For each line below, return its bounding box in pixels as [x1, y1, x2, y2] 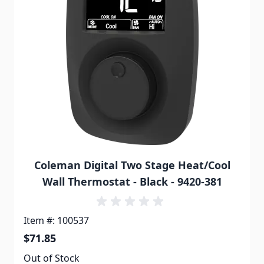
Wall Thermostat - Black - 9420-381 [42, 174, 222, 189]
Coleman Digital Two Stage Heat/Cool [34, 158, 230, 173]
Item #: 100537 [24, 214, 89, 227]
